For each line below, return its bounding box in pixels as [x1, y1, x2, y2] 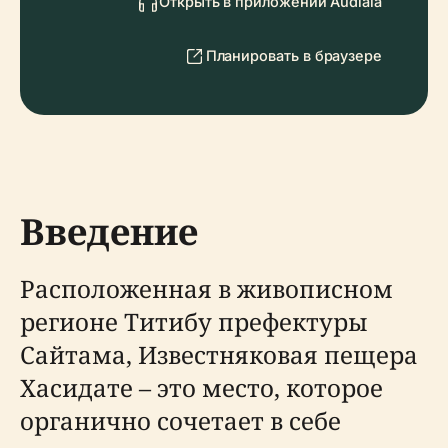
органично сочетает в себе [20, 404, 341, 437]
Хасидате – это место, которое [20, 371, 383, 404]
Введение [20, 207, 198, 256]
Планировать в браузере [205, 47, 382, 64]
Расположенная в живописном [20, 272, 393, 305]
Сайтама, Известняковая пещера [20, 338, 418, 371]
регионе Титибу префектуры [20, 305, 368, 338]
